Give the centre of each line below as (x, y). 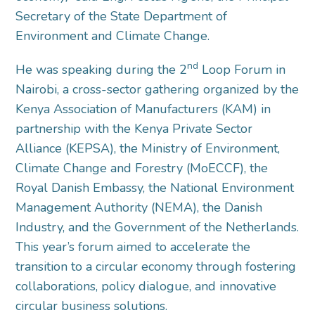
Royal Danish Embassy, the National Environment (155, 188)
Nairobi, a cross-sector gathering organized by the (157, 89)
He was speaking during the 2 (102, 70)
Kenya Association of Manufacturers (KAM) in (143, 109)
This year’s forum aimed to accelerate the (133, 247)
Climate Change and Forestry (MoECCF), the (142, 168)
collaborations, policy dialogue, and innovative (146, 286)
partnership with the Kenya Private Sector (134, 129)
